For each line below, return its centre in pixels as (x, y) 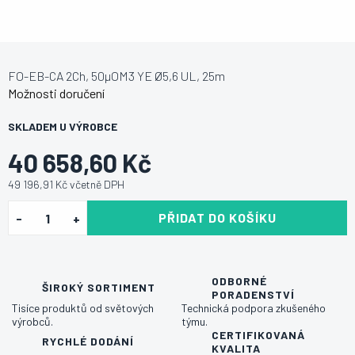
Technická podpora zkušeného (254, 307)
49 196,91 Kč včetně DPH (66, 184)
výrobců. (32, 321)
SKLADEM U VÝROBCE (63, 126)
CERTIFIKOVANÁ (258, 334)
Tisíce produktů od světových (83, 307)
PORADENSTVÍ (253, 294)
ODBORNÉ (239, 281)
